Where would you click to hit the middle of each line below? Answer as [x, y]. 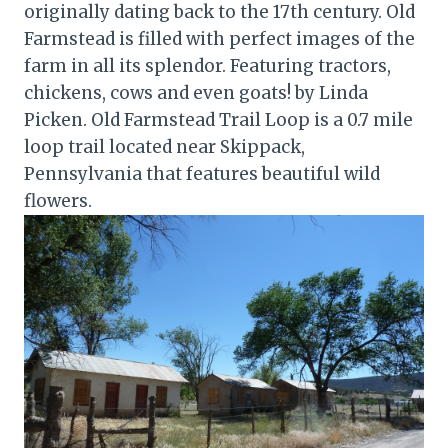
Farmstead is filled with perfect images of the [219, 38]
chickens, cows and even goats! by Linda [196, 92]
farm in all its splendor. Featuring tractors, [207, 65]
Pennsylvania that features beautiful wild [202, 173]
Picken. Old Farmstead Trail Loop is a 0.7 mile [218, 119]
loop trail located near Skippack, [164, 146]
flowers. [58, 200]
